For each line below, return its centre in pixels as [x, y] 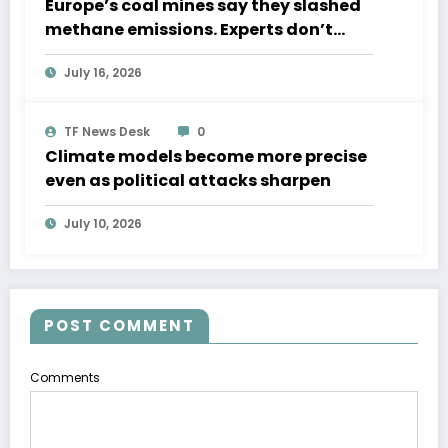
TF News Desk [107, 132]
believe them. [102, 54]
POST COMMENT [119, 326]
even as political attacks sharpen [188, 181]
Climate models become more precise [206, 157]
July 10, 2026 [103, 224]
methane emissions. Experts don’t [189, 30]
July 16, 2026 [103, 73]
